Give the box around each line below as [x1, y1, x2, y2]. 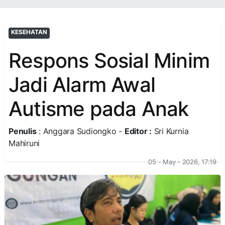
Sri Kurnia [151, 126, 189, 136]
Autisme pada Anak [9, 96, 189, 121]
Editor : [124, 126, 152, 136]
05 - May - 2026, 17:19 [148, 158, 216, 166]
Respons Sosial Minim [9, 48, 210, 73]
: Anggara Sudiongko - [36, 126, 125, 136]
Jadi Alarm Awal [9, 72, 155, 97]
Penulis [9, 126, 37, 136]
